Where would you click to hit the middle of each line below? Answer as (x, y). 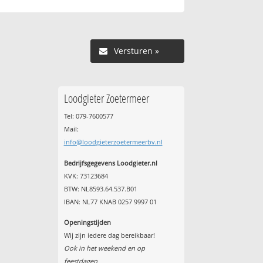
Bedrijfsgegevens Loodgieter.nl (110, 163)
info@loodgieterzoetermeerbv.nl (113, 142)
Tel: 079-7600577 (88, 116)
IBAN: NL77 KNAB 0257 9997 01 (110, 201)
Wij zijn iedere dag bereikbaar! (109, 235)
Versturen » (136, 51)
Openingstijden (87, 222)
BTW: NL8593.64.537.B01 (100, 188)
